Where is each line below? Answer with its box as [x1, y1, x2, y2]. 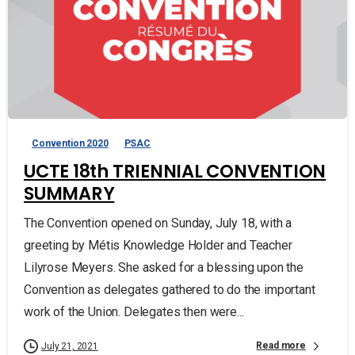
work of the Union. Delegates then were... [24, 303, 244, 319]
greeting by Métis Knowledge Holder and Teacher [24, 237, 292, 253]
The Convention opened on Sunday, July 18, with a [24, 215, 292, 231]
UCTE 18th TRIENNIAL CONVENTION [24, 158, 326, 184]
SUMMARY [24, 180, 115, 206]
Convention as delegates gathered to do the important [24, 281, 315, 297]
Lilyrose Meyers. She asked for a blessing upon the [24, 259, 303, 275]
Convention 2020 [32, 137, 109, 149]
